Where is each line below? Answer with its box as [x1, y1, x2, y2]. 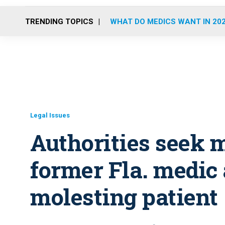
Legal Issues [30, 111, 70, 119]
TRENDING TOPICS [25, 17, 93, 26]
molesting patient [30, 182, 218, 211]
